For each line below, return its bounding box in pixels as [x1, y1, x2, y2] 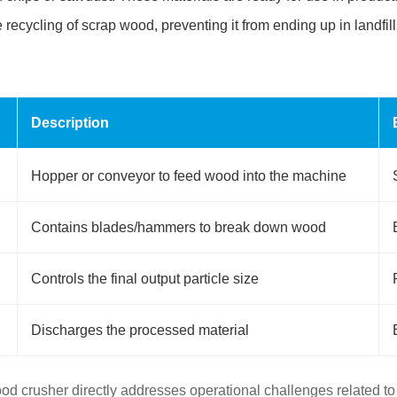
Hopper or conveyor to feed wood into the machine [31, 168, 347, 184]
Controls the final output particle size [31, 271, 260, 287]
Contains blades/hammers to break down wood [31, 220, 327, 236]
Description [31, 115, 110, 131]
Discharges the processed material [31, 323, 250, 339]
